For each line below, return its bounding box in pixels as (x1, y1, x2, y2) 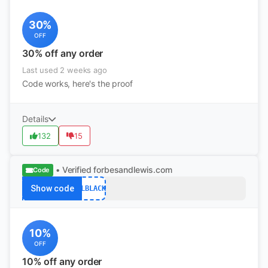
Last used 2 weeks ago (22, 65, 107, 75)
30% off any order (22, 47, 103, 59)
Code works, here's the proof (22, 78, 133, 89)
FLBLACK (76, 184, 106, 193)
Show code (30, 184, 74, 193)
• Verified (56, 165, 92, 175)
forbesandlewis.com (93, 165, 172, 175)
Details (22, 114, 48, 124)
